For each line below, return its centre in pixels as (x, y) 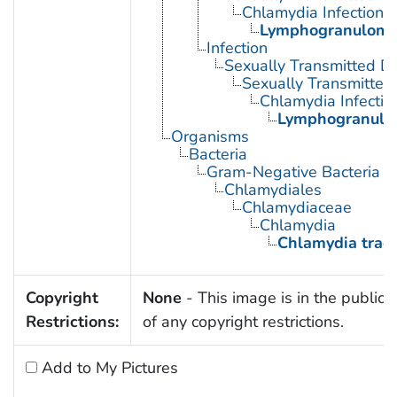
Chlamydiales (272, 190)
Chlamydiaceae (296, 208)
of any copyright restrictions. (243, 322)
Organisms (210, 137)
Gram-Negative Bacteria (293, 172)
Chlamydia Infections (316, 13)
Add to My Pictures (107, 368)
